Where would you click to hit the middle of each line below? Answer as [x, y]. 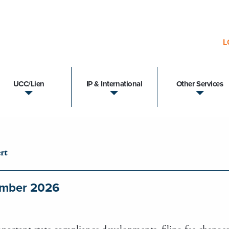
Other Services [200, 84]
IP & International [114, 84]
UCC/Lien [29, 84]
